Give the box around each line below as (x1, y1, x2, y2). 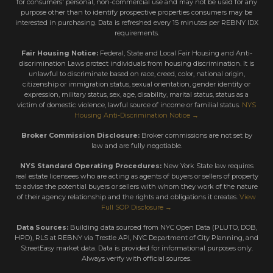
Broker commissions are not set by (139, 130, 252, 140)
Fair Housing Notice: (21, 48, 98, 57)
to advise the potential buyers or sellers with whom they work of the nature (15, 182, 258, 191)
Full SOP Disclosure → (101, 202, 172, 211)
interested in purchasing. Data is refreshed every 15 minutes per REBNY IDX (15, 18, 258, 27)
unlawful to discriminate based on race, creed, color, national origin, (28, 69, 245, 78)
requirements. (114, 28, 159, 37)
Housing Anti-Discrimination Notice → (74, 110, 199, 119)
